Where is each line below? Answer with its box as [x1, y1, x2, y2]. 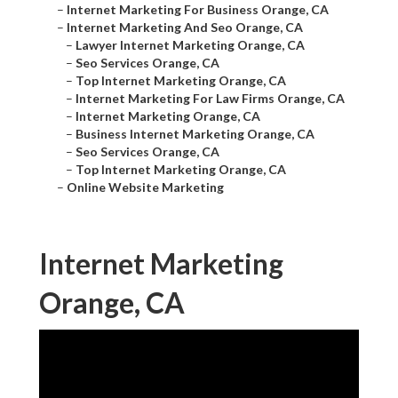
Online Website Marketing [67, 179, 224, 195]
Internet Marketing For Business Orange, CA [67, 2, 329, 18]
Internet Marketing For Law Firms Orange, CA [76, 91, 345, 107]
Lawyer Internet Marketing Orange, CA [76, 37, 305, 53]
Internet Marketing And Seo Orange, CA [67, 20, 303, 36]
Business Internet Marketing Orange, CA [76, 126, 314, 142]
